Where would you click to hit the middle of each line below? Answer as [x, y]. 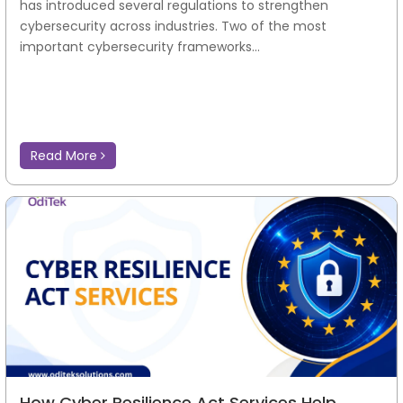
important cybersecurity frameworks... [140, 47]
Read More [66, 156]
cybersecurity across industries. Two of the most [173, 27]
